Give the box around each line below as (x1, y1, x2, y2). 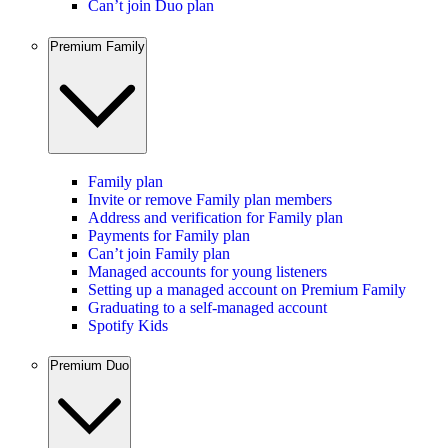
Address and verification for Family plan (88, 208, 343, 226)
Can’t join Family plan (88, 244, 230, 262)
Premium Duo (50, 358, 129, 374)
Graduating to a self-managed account (88, 298, 327, 316)
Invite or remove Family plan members (88, 190, 332, 208)
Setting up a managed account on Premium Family (88, 280, 406, 298)
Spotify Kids (88, 316, 168, 334)
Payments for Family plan (88, 226, 250, 244)
